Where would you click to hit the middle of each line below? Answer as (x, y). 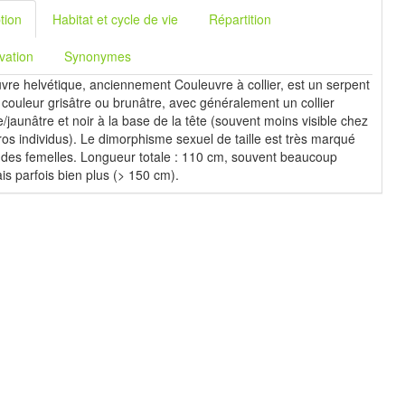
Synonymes (98, 56)
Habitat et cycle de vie (116, 19)
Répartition (240, 19)
